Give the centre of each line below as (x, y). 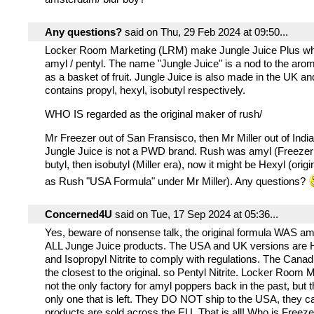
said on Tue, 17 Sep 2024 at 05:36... (195, 214)
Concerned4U (78, 214)
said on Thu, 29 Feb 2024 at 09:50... (205, 32)
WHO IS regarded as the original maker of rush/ (153, 114)
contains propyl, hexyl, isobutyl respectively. (145, 90)
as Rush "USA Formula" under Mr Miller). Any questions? (177, 181)
